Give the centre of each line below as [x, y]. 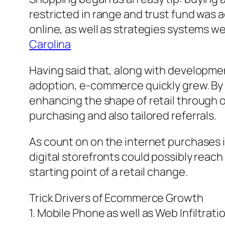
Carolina [50, 44]
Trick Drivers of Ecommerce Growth [116, 198]
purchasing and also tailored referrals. [123, 116]
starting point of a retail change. [108, 172]
